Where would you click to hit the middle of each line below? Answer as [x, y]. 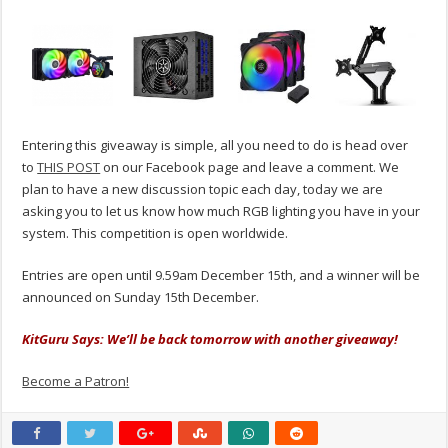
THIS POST [69, 167]
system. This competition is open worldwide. [155, 233]
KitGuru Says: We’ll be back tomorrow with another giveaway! [210, 339]
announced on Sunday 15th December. [141, 297]
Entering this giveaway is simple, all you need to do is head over [215, 145]
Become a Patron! [76, 381]
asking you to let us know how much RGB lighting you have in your [221, 211]
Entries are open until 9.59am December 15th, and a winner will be [221, 275]
